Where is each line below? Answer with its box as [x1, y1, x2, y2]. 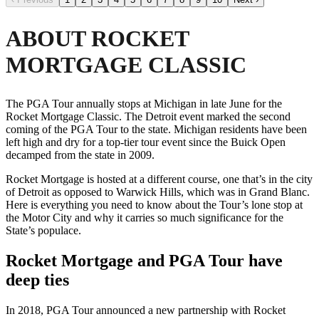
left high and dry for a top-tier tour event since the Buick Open [6, 135, 286, 148]
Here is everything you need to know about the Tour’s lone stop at [6, 198, 303, 211]
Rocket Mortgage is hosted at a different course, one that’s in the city [6, 172, 313, 185]
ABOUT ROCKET [6, 26, 189, 52]
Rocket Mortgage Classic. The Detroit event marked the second [6, 110, 291, 122]
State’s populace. [6, 224, 81, 236]
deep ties [6, 270, 69, 289]
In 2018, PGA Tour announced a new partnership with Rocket [6, 303, 286, 316]
